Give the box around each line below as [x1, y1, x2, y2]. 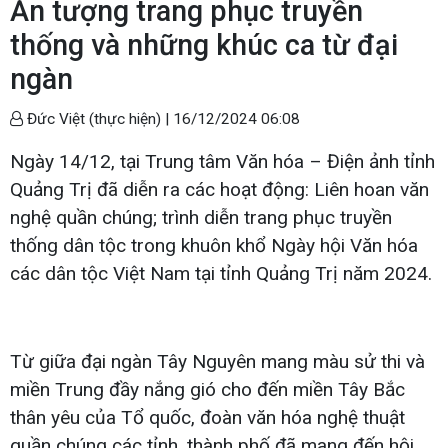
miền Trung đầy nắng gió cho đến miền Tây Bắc [10, 377, 405, 401]
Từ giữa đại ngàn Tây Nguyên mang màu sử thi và [10, 349, 425, 373]
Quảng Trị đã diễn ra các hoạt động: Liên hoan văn [10, 177, 429, 201]
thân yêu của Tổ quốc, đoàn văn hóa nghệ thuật [10, 405, 405, 429]
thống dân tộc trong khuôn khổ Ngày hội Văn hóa [10, 233, 418, 257]
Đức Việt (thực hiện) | [23, 109, 173, 128]
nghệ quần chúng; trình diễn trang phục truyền [10, 205, 392, 229]
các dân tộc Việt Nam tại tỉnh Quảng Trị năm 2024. [10, 261, 432, 285]
